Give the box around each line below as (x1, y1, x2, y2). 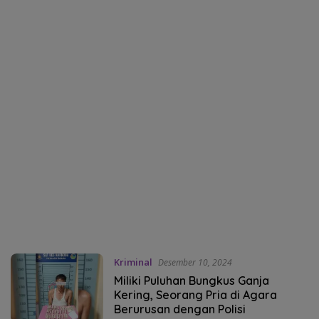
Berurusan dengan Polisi (113, 301, 246, 316)
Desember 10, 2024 (157, 256, 232, 268)
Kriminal (113, 255, 152, 268)
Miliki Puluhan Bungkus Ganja (113, 273, 269, 288)
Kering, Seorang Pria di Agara (113, 287, 277, 302)
